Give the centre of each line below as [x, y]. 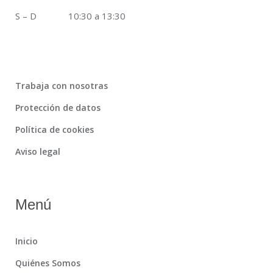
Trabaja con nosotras [62, 86]
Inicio [27, 241]
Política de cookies [55, 129]
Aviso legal [38, 151]
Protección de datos [58, 108]
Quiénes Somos [48, 263]
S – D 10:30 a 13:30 [70, 16]
